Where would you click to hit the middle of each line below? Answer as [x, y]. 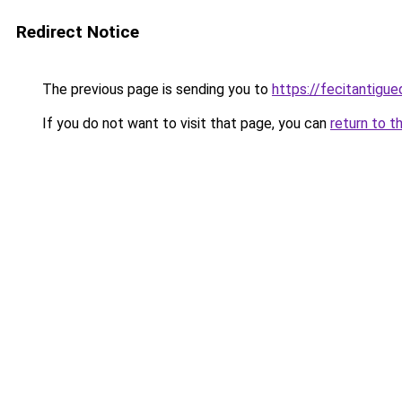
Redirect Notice [78, 32]
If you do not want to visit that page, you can [184, 123]
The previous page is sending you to [155, 89]
